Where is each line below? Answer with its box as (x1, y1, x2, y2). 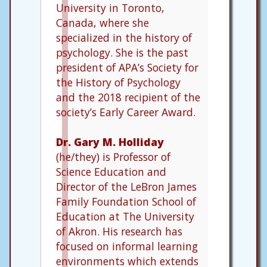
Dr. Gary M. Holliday (56, 134, 164, 149)
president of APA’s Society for (56, 60, 198, 74)
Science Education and (56, 164, 166, 179)
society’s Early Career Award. (56, 104, 195, 119)
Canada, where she (56, 15, 149, 30)
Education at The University (56, 209, 194, 223)
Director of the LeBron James (56, 179, 197, 194)
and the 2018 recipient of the (56, 89, 200, 104)
